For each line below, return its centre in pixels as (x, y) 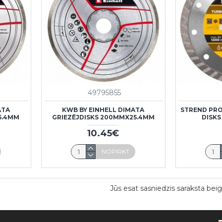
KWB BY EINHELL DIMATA (103, 110)
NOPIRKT (116, 151)
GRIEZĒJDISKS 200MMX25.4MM (103, 117)
